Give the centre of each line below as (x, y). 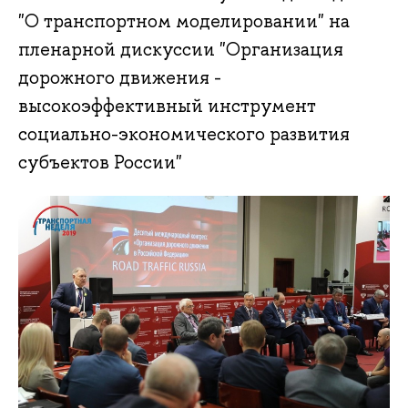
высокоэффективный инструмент (167, 106)
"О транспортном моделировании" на (184, 21)
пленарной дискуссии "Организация (181, 50)
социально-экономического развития (184, 134)
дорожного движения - (120, 78)
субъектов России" (100, 163)
